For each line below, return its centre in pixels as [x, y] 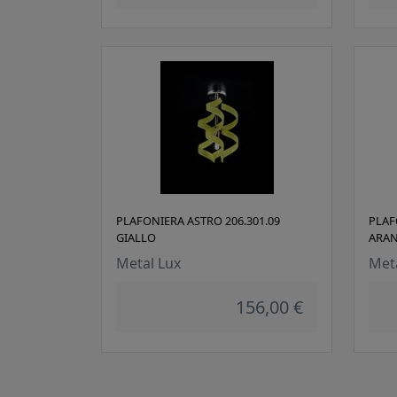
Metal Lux [148, 264]
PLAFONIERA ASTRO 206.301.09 [198, 221]
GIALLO [136, 238]
